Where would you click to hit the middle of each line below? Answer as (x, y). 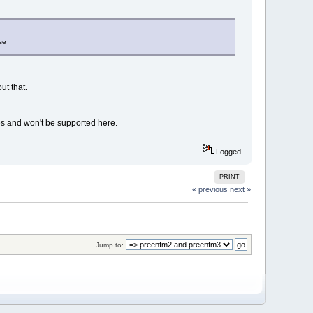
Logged (227, 151)
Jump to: (109, 245)
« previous (210, 190)
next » (240, 190)
